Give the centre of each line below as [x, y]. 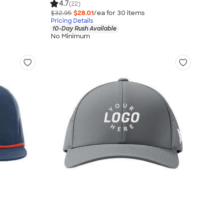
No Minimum [70, 36]
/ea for [105, 13]
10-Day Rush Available [85, 28]
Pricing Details [72, 21]
